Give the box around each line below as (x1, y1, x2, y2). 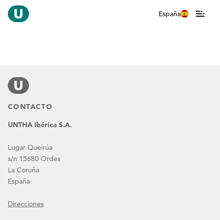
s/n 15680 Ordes (8, 154, 60, 163)
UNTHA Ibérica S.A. (8, 120, 72, 129)
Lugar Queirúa (8, 143, 53, 152)
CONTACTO (8, 102, 53, 111)
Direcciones (8, 199, 44, 208)
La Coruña (8, 165, 39, 174)
